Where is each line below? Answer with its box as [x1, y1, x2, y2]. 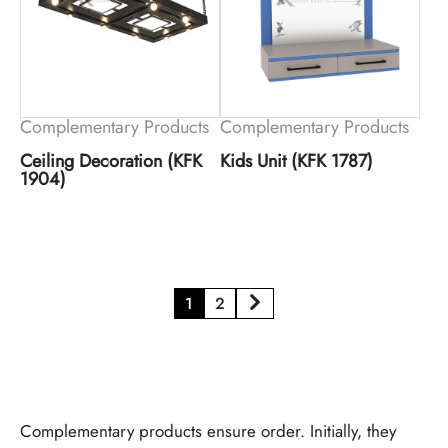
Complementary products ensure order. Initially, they [20, 419, 396, 443]
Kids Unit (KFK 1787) [219, 148, 373, 174]
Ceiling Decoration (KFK [20, 148, 202, 174]
